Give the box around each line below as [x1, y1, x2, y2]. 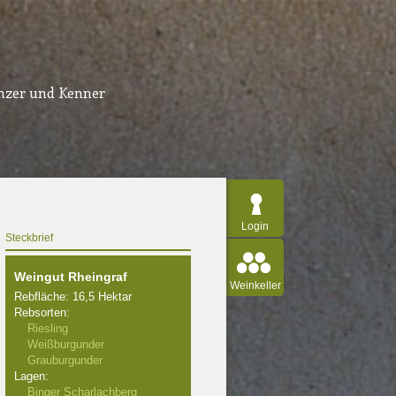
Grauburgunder [27, 354, 103, 367]
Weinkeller [229, 279, 281, 292]
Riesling [27, 322, 68, 335]
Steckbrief [5, 232, 53, 244]
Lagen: [14, 369, 49, 383]
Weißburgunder [27, 338, 104, 351]
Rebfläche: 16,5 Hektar [14, 290, 132, 303]
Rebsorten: [14, 306, 70, 319]
